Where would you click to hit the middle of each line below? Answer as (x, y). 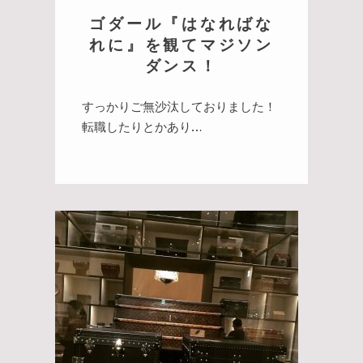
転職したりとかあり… (141, 126)
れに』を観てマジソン (181, 44)
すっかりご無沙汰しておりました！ (179, 106)
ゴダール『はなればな (181, 23)
